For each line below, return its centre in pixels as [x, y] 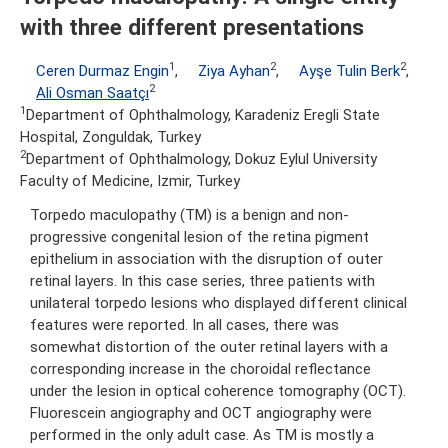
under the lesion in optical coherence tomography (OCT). [218, 391]
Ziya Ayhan [234, 71]
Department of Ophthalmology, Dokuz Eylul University [201, 159]
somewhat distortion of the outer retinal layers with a [209, 347]
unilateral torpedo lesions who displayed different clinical [218, 303]
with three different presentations [192, 27]
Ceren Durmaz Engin [102, 71]
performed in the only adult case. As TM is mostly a [202, 435]
